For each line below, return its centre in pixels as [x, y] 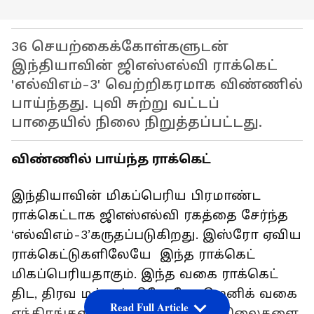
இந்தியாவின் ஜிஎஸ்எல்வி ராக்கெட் [144, 66]
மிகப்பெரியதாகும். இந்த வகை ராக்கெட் [145, 274]
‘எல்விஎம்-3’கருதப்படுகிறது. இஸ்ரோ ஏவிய [156, 235]
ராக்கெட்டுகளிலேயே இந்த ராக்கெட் [133, 255]
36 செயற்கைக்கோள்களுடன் [120, 47]
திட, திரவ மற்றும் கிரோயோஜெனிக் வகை [154, 294]
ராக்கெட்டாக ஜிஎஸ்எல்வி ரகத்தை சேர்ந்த [150, 216]
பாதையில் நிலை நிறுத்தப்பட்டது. [137, 123]
